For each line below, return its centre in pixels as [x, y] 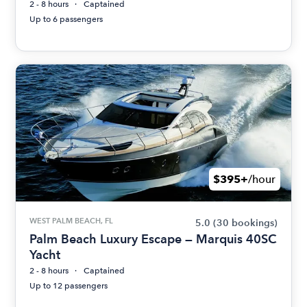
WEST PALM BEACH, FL [72, 221]
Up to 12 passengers [69, 286]
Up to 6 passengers [66, 19]
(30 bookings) [245, 223]
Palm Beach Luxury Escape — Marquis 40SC [153, 239]
